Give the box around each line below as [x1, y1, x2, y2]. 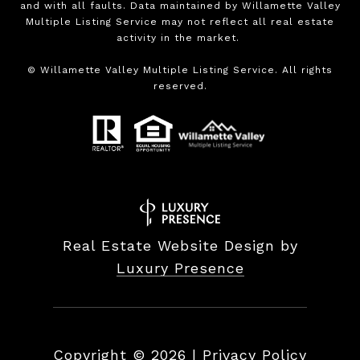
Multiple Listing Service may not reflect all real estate [26, 15, 334, 27]
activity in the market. [117, 31, 243, 43]
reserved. [153, 80, 207, 92]
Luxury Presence [116, 260, 244, 277]
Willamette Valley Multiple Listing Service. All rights [36, 63, 333, 76]
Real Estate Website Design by [62, 237, 298, 255]
